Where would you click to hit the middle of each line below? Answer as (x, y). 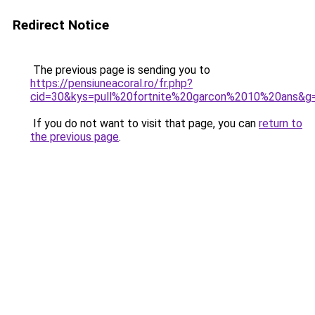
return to (281, 123)
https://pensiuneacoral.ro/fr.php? (111, 83)
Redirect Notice (61, 25)
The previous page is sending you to (120, 70)
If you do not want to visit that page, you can (144, 123)
